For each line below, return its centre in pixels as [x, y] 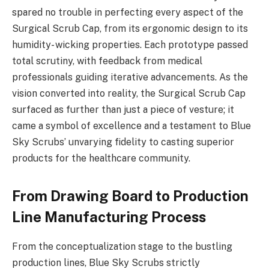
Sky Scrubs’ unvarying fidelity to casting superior [123, 142]
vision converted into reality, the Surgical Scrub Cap [129, 94]
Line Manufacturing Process [109, 217]
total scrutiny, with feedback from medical [107, 61]
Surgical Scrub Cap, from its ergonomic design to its [130, 29]
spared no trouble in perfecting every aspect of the [128, 13]
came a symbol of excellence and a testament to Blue [131, 126]
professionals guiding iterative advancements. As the [130, 77]
